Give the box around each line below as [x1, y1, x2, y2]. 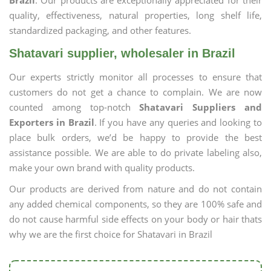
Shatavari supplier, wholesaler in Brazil [9, 47, 235, 60]
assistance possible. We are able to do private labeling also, [9, 146, 262, 158]
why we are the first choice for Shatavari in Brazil [9, 228, 212, 240]
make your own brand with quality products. [9, 162, 195, 174]
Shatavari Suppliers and [139, 101, 263, 113]
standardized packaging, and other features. [9, 24, 191, 36]
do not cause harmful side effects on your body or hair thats [9, 213, 262, 225]
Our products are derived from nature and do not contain [9, 183, 262, 195]
